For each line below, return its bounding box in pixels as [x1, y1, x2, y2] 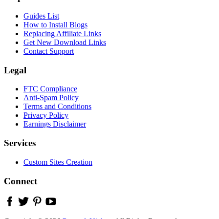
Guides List [23, 11, 59, 20]
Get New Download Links [23, 38, 106, 46]
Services [4, 138, 36, 149]
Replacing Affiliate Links [23, 29, 101, 38]
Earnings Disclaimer [23, 120, 86, 129]
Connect [4, 175, 37, 186]
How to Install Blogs [23, 20, 88, 29]
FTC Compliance [23, 85, 77, 93]
